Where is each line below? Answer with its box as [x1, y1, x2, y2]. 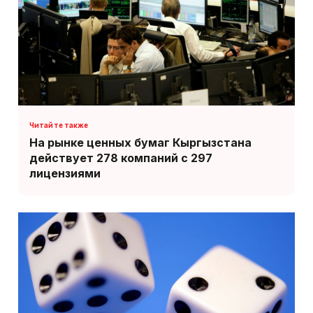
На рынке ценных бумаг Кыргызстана [29, 135, 252, 150]
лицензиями [29, 166, 101, 180]
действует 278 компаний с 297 [29, 150, 212, 165]
